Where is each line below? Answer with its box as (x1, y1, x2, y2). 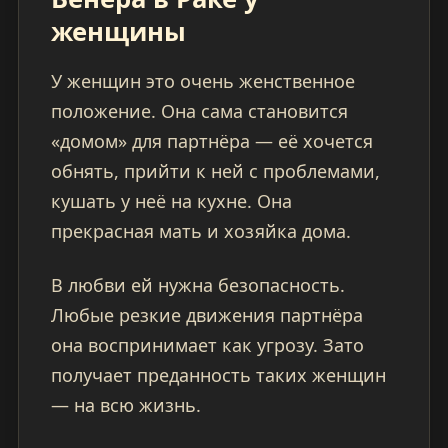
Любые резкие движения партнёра (50, 303, 363, 328)
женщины (50, 14, 186, 50)
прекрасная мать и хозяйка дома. (50, 219, 351, 244)
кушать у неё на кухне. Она (50, 189, 292, 214)
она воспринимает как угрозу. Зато (50, 333, 364, 358)
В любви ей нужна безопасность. (50, 273, 345, 298)
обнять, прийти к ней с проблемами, (50, 159, 380, 184)
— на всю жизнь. (50, 393, 201, 418)
